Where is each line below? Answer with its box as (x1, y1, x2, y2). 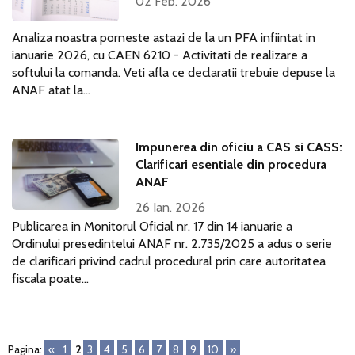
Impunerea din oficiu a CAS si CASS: (136, 139, 343, 155)
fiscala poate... (12, 271, 89, 286)
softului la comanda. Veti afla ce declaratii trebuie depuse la (12, 65, 335, 80)
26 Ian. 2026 (136, 200, 206, 215)
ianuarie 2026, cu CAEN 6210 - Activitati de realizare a (12, 48, 307, 63)
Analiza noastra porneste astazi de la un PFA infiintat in (12, 30, 315, 45)
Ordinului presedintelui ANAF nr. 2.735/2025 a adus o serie (12, 236, 332, 251)
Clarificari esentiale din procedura (136, 157, 327, 172)
